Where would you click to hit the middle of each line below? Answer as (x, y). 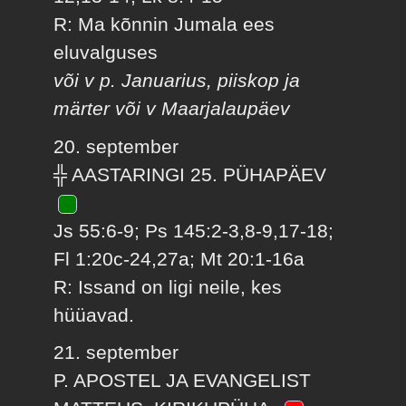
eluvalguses (106, 53)
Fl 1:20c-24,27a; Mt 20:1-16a (179, 258)
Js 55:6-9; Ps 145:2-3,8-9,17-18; (194, 230)
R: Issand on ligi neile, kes (168, 286)
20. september (116, 146)
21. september (116, 353)
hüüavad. (94, 314)
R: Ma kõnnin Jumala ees (164, 24)
